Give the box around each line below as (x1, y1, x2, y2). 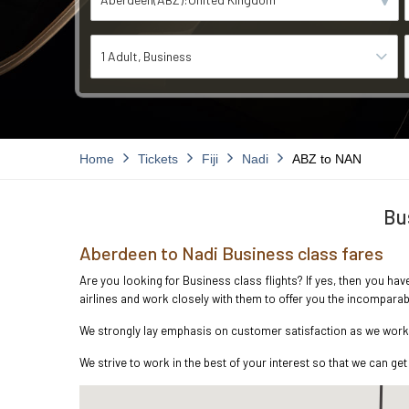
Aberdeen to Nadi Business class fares (79, 242, 383, 264)
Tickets (138, 152, 178, 166)
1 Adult (100, 48, 138, 64)
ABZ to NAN (292, 152, 362, 166)
